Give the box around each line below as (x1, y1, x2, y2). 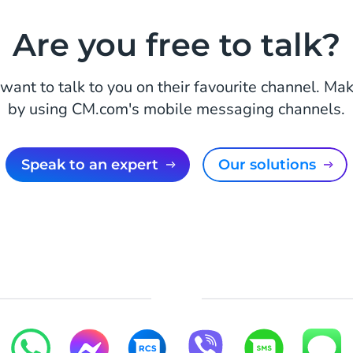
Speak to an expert (29, 156, 158, 173)
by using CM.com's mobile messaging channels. (7, 98, 345, 120)
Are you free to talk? (12, 25, 340, 64)
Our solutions (229, 156, 316, 173)
